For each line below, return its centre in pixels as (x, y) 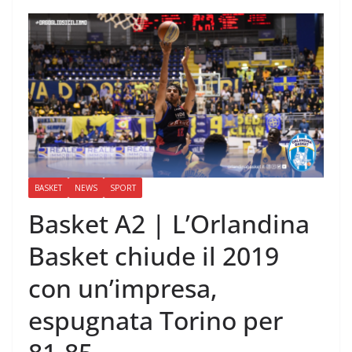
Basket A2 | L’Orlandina (169, 224)
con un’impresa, (123, 288)
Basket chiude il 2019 (154, 256)
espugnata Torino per (156, 321)
